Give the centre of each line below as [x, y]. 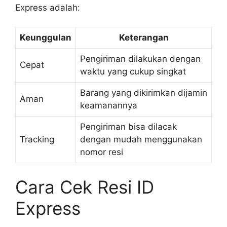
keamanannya [109, 105]
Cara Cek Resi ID [85, 187]
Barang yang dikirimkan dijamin [144, 93]
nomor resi [102, 152]
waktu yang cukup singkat [133, 71]
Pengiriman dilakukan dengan [140, 59]
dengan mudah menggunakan [141, 139]
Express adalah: [48, 7]
